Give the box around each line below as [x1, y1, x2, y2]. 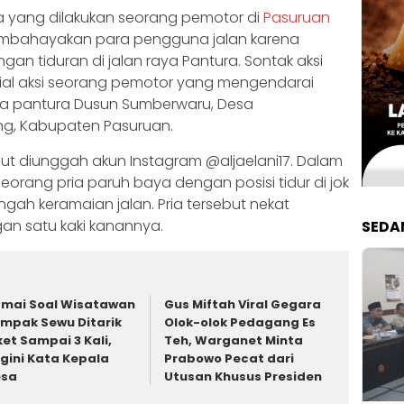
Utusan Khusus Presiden [164, 368, 323, 386]
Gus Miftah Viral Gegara [164, 296, 322, 314]
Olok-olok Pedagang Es [164, 314, 317, 332]
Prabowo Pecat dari [164, 350, 295, 368]
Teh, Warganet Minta [164, 332, 304, 350]
